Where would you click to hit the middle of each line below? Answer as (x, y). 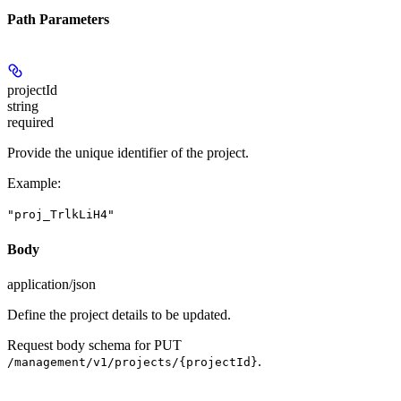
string (23, 107)
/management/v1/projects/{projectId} (132, 362)
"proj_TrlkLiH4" (61, 215)
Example (32, 183)
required (30, 123)
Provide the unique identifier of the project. (128, 153)
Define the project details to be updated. (119, 314)
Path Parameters (58, 20)
